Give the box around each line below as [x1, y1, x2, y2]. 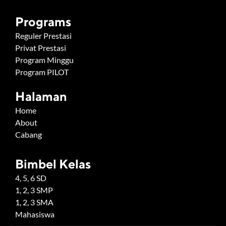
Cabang [15, 130, 42, 139]
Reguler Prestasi [15, 31, 72, 40]
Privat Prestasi [15, 43, 66, 52]
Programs [15, 14, 71, 29]
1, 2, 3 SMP [15, 185, 53, 195]
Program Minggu [15, 55, 74, 65]
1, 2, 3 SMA [15, 197, 53, 207]
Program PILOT [15, 67, 69, 77]
